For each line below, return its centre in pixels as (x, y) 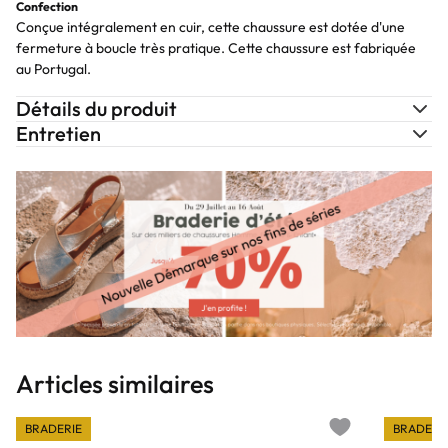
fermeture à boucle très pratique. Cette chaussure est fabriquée (216, 48)
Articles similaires (115, 384)
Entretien (58, 133)
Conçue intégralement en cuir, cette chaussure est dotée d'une (210, 27)
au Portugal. (53, 69)
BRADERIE (53, 429)
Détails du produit (96, 108)
